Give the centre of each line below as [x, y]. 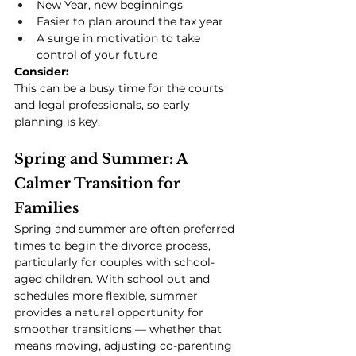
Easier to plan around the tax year [130, 22]
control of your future [97, 55]
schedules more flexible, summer [108, 296]
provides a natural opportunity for [110, 313]
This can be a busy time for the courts [121, 89]
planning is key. [57, 122]
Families [46, 209]
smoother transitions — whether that [120, 329]
